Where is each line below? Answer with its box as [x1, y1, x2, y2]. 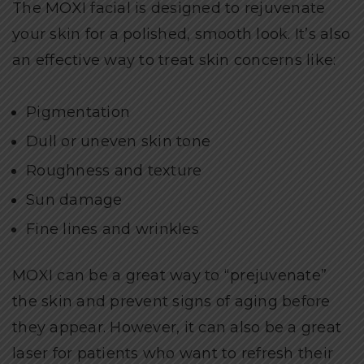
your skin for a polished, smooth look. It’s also [12, 25, 350, 44]
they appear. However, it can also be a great [12, 318, 341, 337]
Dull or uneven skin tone [26, 132, 210, 151]
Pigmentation [26, 103, 130, 122]
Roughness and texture [26, 162, 202, 180]
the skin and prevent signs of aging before [12, 292, 331, 311]
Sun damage [26, 191, 123, 210]
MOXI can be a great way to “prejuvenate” [12, 266, 327, 285]
